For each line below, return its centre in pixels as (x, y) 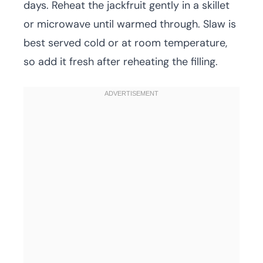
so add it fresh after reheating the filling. (121, 62)
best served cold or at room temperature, (125, 43)
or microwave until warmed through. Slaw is (130, 24)
